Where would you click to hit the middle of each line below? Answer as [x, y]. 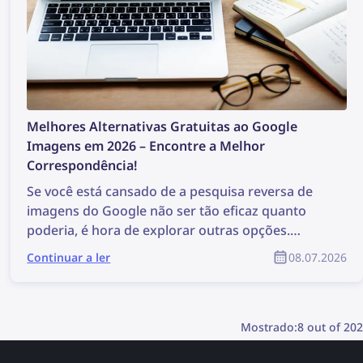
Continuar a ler [69, 257]
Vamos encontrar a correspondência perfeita [166, 250]
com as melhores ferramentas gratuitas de [159, 269]
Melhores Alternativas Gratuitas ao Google [162, 126]
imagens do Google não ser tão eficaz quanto [167, 211]
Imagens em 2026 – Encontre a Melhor [146, 146]
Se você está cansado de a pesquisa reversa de [170, 191]
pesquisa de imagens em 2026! [121, 288]
